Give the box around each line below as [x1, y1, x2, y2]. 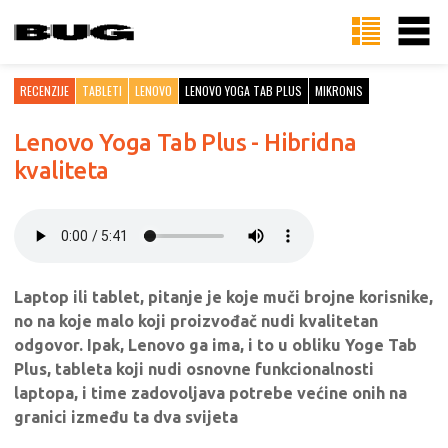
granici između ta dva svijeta [14, 408, 238, 426]
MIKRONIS [315, 82, 363, 99]
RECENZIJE [20, 82, 69, 99]
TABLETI [82, 82, 122, 99]
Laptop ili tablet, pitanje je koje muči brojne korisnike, [14, 288, 433, 306]
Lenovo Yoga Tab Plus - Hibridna [14, 129, 357, 156]
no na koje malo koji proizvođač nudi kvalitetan [14, 312, 378, 330]
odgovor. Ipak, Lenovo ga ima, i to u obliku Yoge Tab [14, 336, 417, 354]
